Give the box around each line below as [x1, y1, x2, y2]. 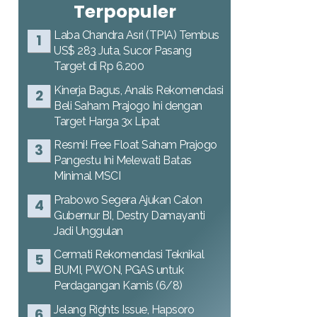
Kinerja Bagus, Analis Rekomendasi [54, 83, 224, 97]
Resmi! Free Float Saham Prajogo [54, 138, 217, 151]
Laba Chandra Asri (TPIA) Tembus [54, 28, 219, 42]
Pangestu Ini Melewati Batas [54, 154, 192, 167]
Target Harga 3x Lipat [54, 114, 160, 128]
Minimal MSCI [54, 169, 120, 183]
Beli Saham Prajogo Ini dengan [54, 98, 202, 113]
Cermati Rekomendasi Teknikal [54, 248, 204, 261]
